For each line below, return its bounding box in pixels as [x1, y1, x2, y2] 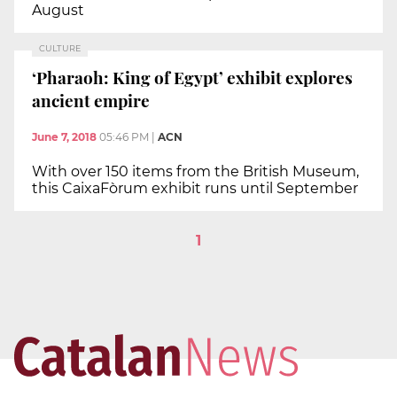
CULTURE [39, 43, 81, 54]
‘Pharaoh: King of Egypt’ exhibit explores [32, 65, 353, 89]
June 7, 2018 [32, 130, 97, 144]
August [32, 2, 84, 19]
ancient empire [32, 88, 150, 112]
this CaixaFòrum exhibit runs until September [32, 180, 358, 198]
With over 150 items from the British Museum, [32, 163, 359, 181]
